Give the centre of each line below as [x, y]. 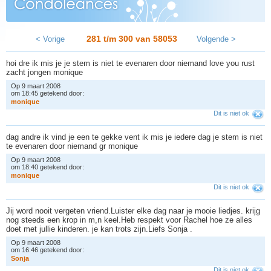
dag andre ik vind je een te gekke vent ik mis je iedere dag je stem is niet [134, 137]
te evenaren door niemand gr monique [73, 146]
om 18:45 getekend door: [47, 93]
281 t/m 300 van [119, 38]
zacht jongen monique [46, 72]
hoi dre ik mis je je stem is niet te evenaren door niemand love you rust [130, 63]
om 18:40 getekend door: [47, 167]
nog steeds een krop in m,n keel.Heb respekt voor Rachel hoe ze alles [129, 220]
